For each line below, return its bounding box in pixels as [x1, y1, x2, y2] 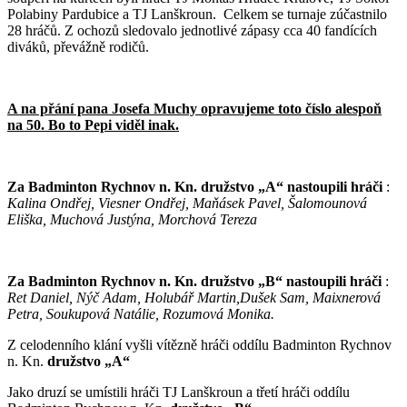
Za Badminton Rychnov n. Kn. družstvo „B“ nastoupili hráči [7, 273, 382, 290]
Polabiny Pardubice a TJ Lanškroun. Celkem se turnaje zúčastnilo [7, 6, 387, 23]
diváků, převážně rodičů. [7, 39, 149, 55]
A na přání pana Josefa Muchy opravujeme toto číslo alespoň [7, 101, 382, 117]
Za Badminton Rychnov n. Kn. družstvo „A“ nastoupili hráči [7, 179, 386, 195]
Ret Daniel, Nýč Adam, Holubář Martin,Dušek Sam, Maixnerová [7, 290, 381, 306]
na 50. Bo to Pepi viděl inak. [7, 117, 179, 134]
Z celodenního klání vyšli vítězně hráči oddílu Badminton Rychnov [7, 337, 392, 353]
